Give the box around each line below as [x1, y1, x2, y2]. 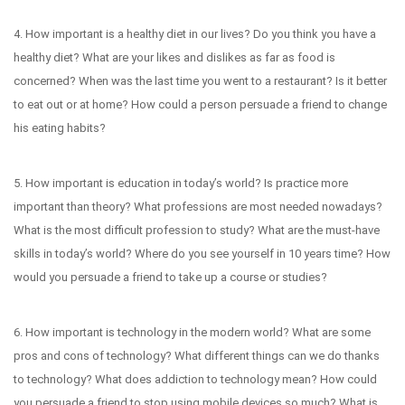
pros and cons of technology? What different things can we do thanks [14, 348, 380, 363]
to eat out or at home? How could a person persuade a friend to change [14, 97, 387, 111]
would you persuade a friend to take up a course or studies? [14, 269, 327, 284]
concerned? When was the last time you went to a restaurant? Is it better [14, 73, 387, 88]
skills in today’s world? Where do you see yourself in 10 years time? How [14, 246, 391, 260]
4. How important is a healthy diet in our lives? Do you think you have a [14, 26, 376, 41]
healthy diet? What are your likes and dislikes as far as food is [14, 50, 335, 64]
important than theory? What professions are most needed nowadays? [14, 199, 382, 213]
